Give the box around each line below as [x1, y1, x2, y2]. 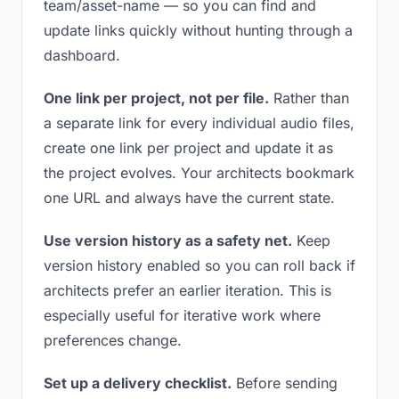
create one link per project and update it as [44, 139, 333, 157]
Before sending [232, 374, 338, 392]
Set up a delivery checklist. [44, 374, 232, 392]
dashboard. [44, 46, 120, 64]
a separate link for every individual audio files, [44, 114, 354, 132]
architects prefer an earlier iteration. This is [44, 281, 331, 299]
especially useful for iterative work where [44, 306, 321, 324]
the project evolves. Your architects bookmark [44, 164, 354, 182]
